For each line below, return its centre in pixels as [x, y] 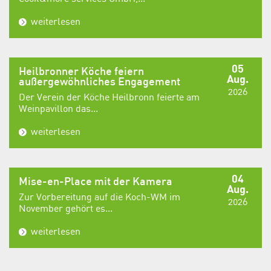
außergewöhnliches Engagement [100, 82]
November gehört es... [66, 208]
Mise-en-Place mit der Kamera [96, 183]
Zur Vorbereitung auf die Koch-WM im [100, 197]
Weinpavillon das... [58, 109]
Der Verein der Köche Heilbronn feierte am [109, 97]
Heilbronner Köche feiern [81, 72]
